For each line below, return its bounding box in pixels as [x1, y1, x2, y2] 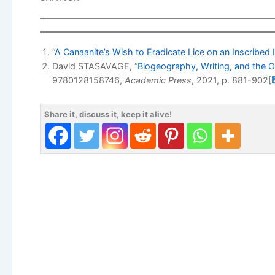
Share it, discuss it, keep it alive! [44, 109, 172, 119]
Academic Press [125, 75, 192, 85]
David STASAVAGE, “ [52, 61, 137, 71]
